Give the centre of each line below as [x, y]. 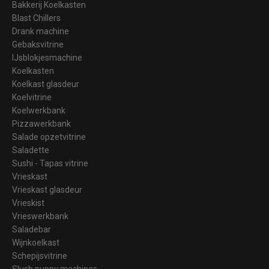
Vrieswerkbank [40, 216]
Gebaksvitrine [38, 44]
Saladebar [32, 229]
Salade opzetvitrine [49, 137]
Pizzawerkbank [41, 123]
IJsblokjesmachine [47, 57]
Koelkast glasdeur [46, 84]
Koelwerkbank [39, 110]
